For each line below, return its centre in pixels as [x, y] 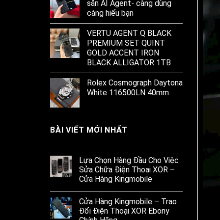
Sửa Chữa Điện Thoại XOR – [127, 169]
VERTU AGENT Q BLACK [129, 33]
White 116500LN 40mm [128, 93]
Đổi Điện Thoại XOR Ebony [124, 211]
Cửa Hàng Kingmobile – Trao [128, 201]
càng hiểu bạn [110, 13]
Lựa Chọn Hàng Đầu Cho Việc [129, 160]
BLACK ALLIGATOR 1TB [129, 63]
